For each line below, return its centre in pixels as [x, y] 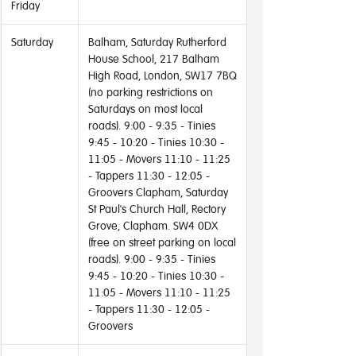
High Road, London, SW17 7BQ [163, 75]
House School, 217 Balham [154, 58]
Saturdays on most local [145, 108]
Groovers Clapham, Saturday [158, 192]
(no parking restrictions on [151, 92]
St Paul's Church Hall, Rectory [157, 209]
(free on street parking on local [162, 242]
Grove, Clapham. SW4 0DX [153, 225]
